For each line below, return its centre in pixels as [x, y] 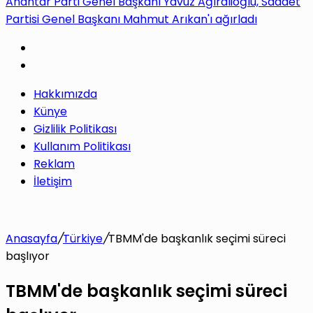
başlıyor [28, 256]
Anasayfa [31, 239]
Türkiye [83, 239]
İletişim [53, 182]
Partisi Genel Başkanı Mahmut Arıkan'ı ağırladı [131, 20]
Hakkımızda [65, 94]
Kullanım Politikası [82, 147]
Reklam [54, 164]
